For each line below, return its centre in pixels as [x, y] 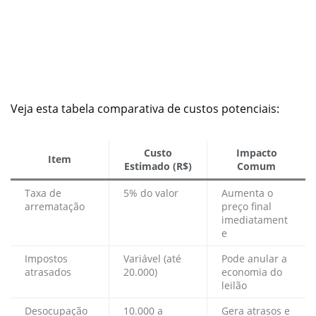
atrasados [48, 272]
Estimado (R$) [158, 166]
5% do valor [151, 193]
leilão [234, 286]
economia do [252, 272]
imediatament [255, 220]
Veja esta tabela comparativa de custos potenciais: [145, 109]
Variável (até [152, 259]
